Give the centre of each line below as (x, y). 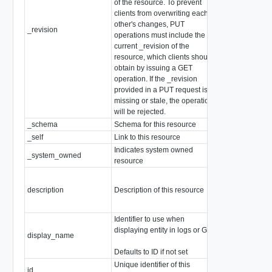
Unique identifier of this (152, 264)
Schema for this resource (155, 124)
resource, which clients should (164, 57)
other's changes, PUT (149, 24)
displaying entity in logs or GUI (164, 230)
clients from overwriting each (161, 13)
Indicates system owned (153, 150)
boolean (236, 155)
